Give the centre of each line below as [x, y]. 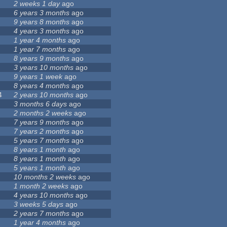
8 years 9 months [42, 59]
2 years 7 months [42, 214]
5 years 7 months [42, 141]
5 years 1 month [40, 168]
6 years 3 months [42, 13]
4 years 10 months [44, 195]
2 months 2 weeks [43, 113]
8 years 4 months [42, 86]
